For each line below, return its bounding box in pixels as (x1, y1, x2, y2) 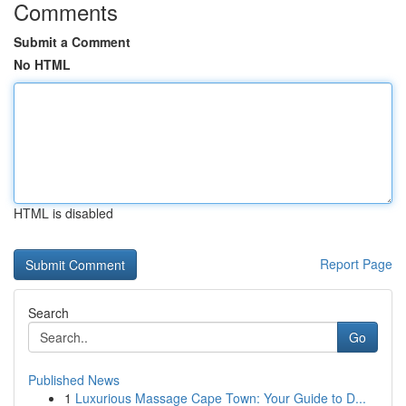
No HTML (14, 55, 71, 73)
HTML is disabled (14, 204, 113, 222)
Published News (28, 371, 120, 389)
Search (28, 304, 69, 322)
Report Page (320, 255, 392, 273)
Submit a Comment (14, 33, 130, 51)
